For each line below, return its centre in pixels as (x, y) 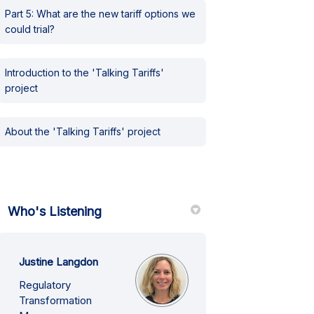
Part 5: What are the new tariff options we (101, 14)
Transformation (56, 300)
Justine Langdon (59, 262)
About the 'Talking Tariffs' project (83, 131)
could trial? (30, 29)
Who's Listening (55, 211)
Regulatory (45, 285)
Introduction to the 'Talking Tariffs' (85, 73)
